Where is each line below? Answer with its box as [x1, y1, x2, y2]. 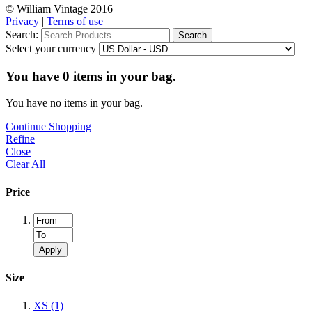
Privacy [6, 15, 39, 27]
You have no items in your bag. [6, 97, 143, 109]
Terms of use [47, 15, 103, 27]
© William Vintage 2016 [6, 3, 113, 15]
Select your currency [6, 42, 96, 54]
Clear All [6, 158, 45, 171]
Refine [6, 133, 35, 146]
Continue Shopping [6, 120, 91, 133]
